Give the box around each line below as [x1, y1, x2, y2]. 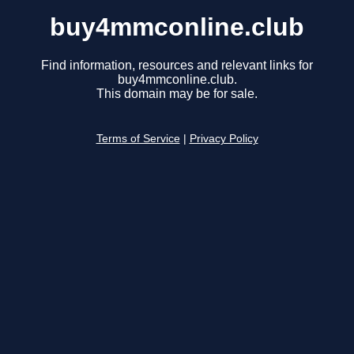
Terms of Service [96, 133, 180, 145]
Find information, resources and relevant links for [41, 58, 313, 73]
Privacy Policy [189, 133, 258, 145]
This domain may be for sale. [96, 87, 258, 101]
